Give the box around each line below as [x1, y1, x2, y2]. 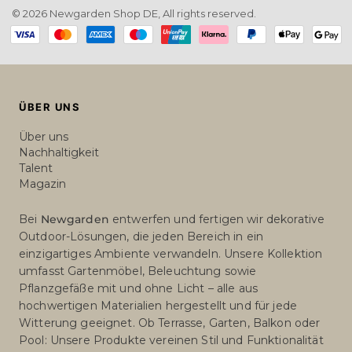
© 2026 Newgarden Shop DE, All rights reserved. [12, 7, 257, 20]
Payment [174, 37, 227, 52]
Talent [19, 161, 53, 175]
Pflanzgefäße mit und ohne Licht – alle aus [19, 281, 258, 295]
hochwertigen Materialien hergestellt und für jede [19, 299, 297, 313]
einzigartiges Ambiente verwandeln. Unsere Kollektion [19, 247, 323, 261]
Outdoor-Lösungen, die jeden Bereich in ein [19, 229, 263, 244]
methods [174, 54, 225, 69]
